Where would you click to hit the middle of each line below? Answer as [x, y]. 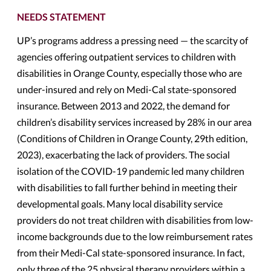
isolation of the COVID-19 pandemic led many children [131, 171]
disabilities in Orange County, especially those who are [129, 73]
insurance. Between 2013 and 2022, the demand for [123, 106]
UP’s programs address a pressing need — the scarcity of [132, 40]
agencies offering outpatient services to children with [126, 57]
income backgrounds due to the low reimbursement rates [135, 236]
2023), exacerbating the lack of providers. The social [123, 155]
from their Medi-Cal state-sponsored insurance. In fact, [131, 253]
